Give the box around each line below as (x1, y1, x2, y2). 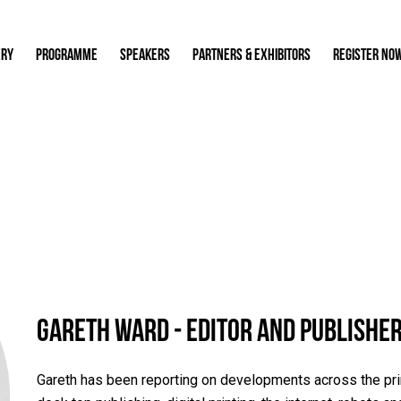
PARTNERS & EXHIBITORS (192, 45, 311, 63)
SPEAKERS (119, 45, 170, 63)
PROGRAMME (35, 45, 98, 63)
